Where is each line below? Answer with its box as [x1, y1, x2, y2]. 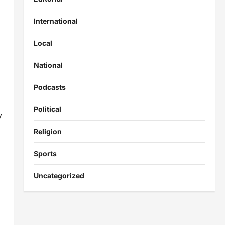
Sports [33, 149, 57, 158]
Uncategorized [33, 171, 84, 180]
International [33, 17, 78, 25]
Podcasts [33, 83, 66, 91]
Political [33, 105, 61, 114]
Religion [33, 127, 62, 136]
